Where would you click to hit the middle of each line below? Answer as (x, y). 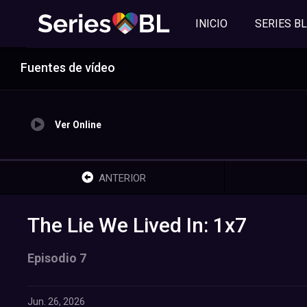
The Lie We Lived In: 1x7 (137, 225)
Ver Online (78, 125)
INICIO (212, 24)
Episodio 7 (57, 258)
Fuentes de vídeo (68, 67)
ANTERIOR (122, 178)
